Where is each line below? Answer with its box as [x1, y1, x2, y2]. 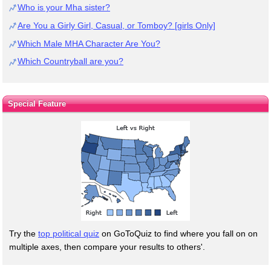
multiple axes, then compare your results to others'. [9, 242, 205, 252]
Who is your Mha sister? [18, 2, 110, 12]
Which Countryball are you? [18, 56, 123, 67]
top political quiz [38, 229, 99, 239]
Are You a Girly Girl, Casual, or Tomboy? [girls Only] [18, 20, 215, 30]
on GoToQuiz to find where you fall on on [99, 229, 258, 239]
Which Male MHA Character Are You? [18, 38, 160, 48]
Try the [9, 229, 38, 239]
